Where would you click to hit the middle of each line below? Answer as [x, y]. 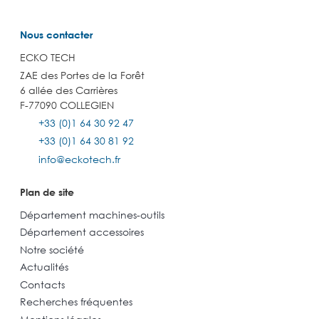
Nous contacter [56, 34]
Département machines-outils [92, 214]
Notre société [52, 249]
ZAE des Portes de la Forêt [82, 75]
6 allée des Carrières [69, 90]
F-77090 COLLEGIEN [67, 105]
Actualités [44, 267]
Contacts [42, 284]
